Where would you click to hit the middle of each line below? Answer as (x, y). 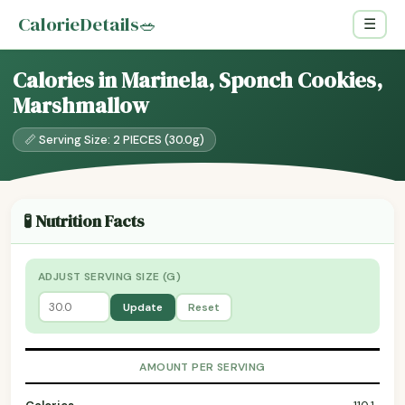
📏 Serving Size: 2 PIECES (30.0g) (114, 140)
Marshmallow (81, 105)
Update (143, 307)
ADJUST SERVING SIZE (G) (110, 277)
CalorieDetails (79, 24)
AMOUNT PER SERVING (202, 367)
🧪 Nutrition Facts (84, 221)
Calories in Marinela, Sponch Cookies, (198, 80)
